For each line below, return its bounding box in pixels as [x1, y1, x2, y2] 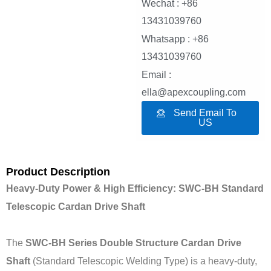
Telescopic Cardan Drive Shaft [6, 201, 145, 212]
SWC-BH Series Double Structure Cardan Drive [25, 237, 241, 249]
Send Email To [174, 108, 237, 119]
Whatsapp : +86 [142, 34, 209, 45]
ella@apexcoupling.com [142, 87, 246, 98]
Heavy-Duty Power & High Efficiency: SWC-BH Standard [6, 183, 264, 194]
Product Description [6, 166, 110, 178]
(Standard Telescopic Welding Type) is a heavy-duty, [30, 255, 257, 267]
